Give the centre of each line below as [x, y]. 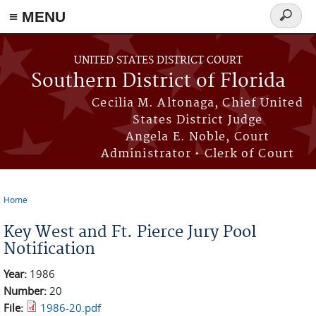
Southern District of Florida [158, 81]
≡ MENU [37, 17]
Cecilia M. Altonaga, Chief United [197, 103]
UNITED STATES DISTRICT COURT [158, 61]
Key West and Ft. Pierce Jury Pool [130, 232]
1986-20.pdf [71, 308]
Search [291, 24]
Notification [49, 249]
